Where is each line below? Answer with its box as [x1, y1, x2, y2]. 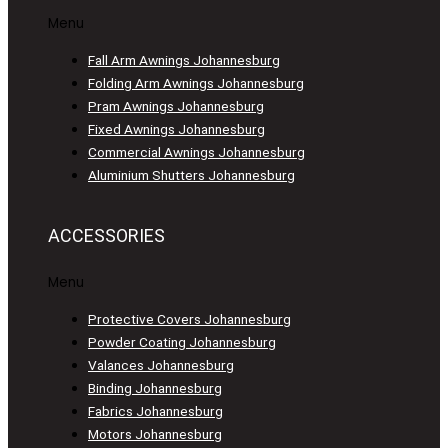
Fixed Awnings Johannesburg [88, 120, 265, 137]
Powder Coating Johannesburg [88, 333, 276, 350]
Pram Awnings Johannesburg [88, 97, 264, 114]
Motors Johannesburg [88, 425, 222, 442]
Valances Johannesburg [88, 356, 234, 373]
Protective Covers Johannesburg [88, 310, 291, 327]
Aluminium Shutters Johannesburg [88, 166, 295, 183]
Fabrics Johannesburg [88, 402, 223, 419]
